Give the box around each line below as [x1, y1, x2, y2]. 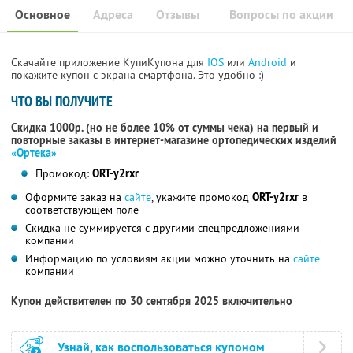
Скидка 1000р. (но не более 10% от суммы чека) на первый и [11, 121, 318, 136]
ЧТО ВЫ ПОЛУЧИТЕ [11, 92, 113, 111]
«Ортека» [11, 146, 57, 161]
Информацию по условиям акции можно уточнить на [25, 251, 293, 266]
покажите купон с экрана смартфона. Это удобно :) [11, 68, 264, 83]
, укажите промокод [151, 190, 252, 205]
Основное [15, 6, 70, 24]
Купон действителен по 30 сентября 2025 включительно [11, 294, 292, 309]
